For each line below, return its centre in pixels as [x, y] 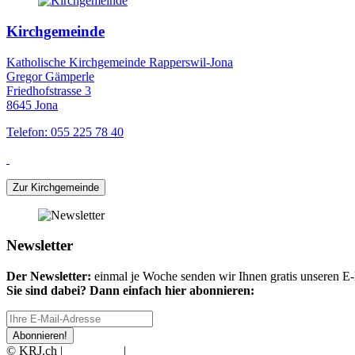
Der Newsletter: [49, 276]
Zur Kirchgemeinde [56, 187]
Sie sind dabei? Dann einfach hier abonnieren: [130, 290]
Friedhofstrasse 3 [49, 90]
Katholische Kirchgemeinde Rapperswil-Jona [120, 62]
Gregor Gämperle [50, 76]
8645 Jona [32, 105]
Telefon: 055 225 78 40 [65, 132]
